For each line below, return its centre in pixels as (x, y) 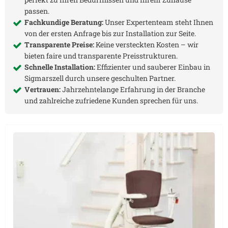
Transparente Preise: (59, 45)
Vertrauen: (42, 90)
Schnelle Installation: (60, 67)
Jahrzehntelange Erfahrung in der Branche (133, 90)
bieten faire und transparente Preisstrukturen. (101, 56)
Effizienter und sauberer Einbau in (153, 67)
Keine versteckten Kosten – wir (146, 45)
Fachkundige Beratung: (64, 22)
